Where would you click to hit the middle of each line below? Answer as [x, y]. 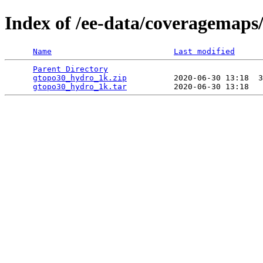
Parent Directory [70, 69]
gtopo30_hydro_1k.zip [80, 77]
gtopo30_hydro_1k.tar [80, 86]
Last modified [204, 51]
